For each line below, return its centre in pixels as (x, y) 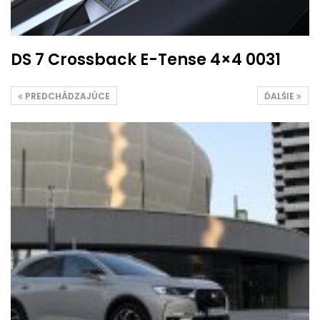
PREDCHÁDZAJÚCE (66, 96)
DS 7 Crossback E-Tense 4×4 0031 (146, 59)
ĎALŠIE (280, 96)
